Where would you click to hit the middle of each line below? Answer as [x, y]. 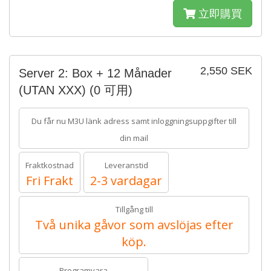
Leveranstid [126, 165]
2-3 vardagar [126, 181]
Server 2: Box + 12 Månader [95, 73]
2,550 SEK [226, 71]
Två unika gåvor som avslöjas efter [134, 225]
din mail [134, 138]
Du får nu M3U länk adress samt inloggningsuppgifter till [134, 121]
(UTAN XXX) [54, 90]
